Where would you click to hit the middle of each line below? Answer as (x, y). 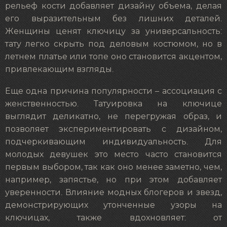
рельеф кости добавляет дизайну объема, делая (113, 6)
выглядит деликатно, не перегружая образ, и (113, 116)
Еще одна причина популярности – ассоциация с (113, 91)
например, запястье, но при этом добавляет (113, 180)
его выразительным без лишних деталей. (113, 19)
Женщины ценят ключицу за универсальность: (113, 32)
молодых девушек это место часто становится (113, 154)
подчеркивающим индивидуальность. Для (113, 142)
